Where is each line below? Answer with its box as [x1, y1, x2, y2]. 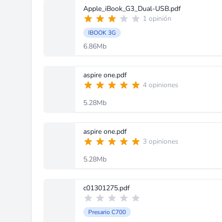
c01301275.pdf [83, 183, 130, 193]
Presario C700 [88, 208, 126, 216]
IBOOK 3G [88, 29, 116, 37]
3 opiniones [143, 137, 178, 146]
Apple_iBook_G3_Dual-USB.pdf [83, 4, 181, 13]
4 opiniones [143, 80, 178, 90]
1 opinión [143, 14, 171, 23]
